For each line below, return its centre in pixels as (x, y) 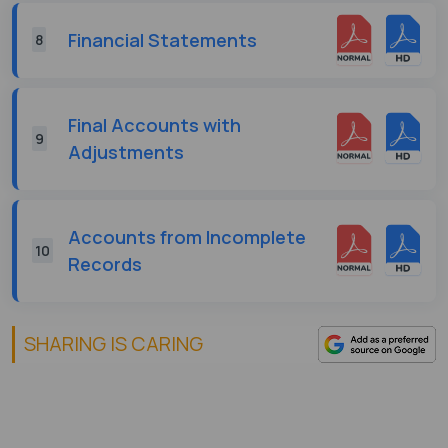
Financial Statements (162, 39)
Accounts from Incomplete (187, 236)
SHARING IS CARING (113, 344)
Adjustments (126, 151)
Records (105, 263)
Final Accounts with (154, 124)
